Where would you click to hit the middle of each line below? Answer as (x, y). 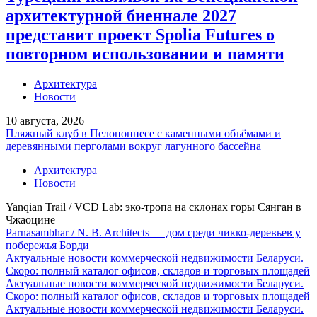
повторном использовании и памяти (145, 53)
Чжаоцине (30, 219)
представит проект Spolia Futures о (140, 34)
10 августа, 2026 (45, 120)
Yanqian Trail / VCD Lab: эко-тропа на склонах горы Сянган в (154, 207)
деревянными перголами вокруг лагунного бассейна (133, 146)
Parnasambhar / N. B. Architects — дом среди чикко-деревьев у (153, 232)
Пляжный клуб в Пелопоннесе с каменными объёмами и (143, 133)
